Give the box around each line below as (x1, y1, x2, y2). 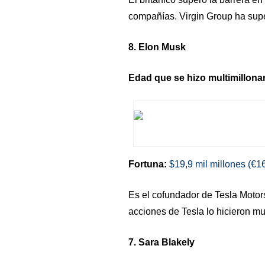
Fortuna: (128, 159, 167, 169)
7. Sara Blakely (128, 237, 195, 247)
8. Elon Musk (128, 42, 186, 52)
